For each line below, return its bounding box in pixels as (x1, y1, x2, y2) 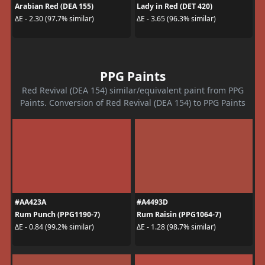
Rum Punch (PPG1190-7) (14, 209, 100, 219)
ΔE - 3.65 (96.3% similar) (137, 14, 216, 24)
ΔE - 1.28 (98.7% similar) (137, 222, 216, 232)
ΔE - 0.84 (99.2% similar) (14, 222, 94, 232)
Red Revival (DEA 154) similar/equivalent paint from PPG (21, 84, 244, 96)
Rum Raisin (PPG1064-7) (137, 209, 221, 219)
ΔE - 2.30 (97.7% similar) (14, 14, 94, 24)
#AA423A (14, 196, 46, 207)
